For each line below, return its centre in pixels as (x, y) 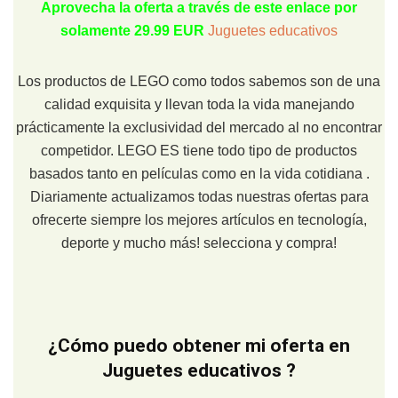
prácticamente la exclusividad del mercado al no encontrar (199, 127)
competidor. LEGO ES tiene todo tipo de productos (199, 150)
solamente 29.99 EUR (134, 30)
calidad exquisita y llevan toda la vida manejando (199, 104)
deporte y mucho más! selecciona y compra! (199, 243)
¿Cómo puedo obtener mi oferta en (199, 345)
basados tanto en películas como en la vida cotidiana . (199, 173)
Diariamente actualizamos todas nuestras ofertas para (199, 196)
